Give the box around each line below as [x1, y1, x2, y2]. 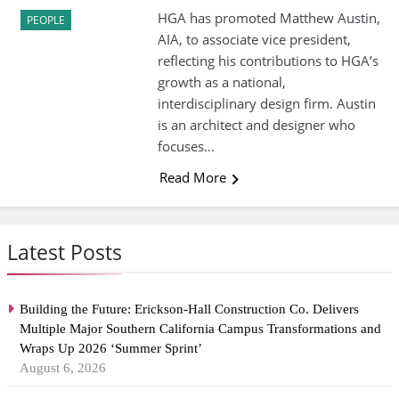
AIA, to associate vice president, [157, 30, 351, 49]
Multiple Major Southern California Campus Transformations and [20, 322, 381, 337]
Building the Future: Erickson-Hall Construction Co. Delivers [20, 302, 359, 317]
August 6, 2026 [20, 361, 106, 376]
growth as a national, [157, 73, 286, 92]
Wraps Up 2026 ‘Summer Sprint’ [20, 341, 206, 356]
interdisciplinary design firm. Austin [157, 94, 376, 113]
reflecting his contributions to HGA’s [157, 52, 379, 70]
